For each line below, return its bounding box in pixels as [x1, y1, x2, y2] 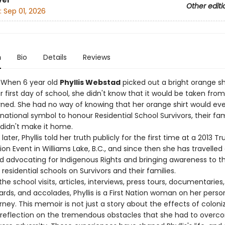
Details [43, 52, 67, 62]
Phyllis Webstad [59, 77, 121, 87]
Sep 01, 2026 [3, 6, 46, 17]
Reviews [82, 52, 110, 62]
